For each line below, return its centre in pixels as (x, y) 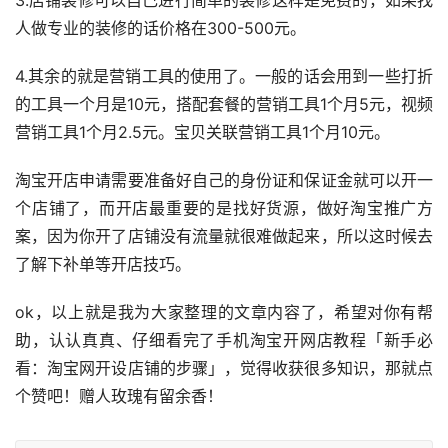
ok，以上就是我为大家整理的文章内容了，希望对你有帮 (224, 312)
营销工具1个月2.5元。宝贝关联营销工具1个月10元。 (202, 132)
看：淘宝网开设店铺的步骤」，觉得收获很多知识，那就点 (224, 368)
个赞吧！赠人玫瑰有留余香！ (119, 396)
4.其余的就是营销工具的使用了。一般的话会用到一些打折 (224, 76)
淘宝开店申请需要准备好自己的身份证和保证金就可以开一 (224, 180)
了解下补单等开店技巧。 (103, 264)
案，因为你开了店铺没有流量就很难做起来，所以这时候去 (224, 236)
